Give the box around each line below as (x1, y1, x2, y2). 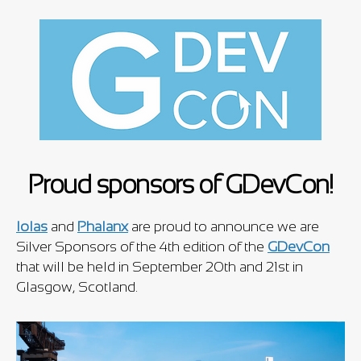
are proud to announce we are (128, 218, 319, 234)
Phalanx (77, 218, 128, 234)
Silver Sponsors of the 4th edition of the (16, 238, 268, 255)
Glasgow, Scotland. (16, 278, 138, 295)
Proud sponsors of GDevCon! (28, 169, 333, 199)
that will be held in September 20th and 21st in (16, 258, 303, 275)
